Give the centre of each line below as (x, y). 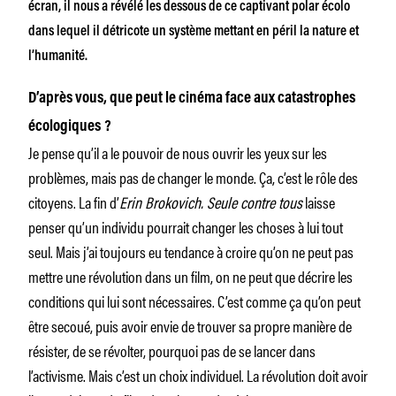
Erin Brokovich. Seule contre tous (211, 201)
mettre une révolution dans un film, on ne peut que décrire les (190, 275)
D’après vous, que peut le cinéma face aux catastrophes (192, 99)
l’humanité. (58, 56)
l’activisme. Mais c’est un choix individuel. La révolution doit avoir (198, 374)
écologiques (65, 127)
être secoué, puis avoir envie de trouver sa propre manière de (190, 325)
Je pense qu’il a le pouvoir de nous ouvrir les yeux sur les (178, 152)
